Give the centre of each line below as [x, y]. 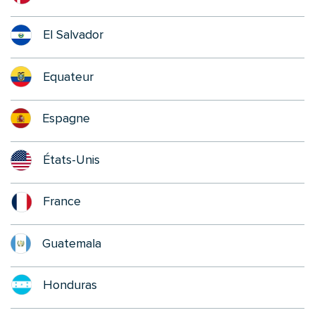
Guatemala [72, 243]
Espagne [66, 118]
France [62, 201]
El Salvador [73, 35]
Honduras [70, 284]
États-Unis [71, 160]
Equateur [68, 76]
